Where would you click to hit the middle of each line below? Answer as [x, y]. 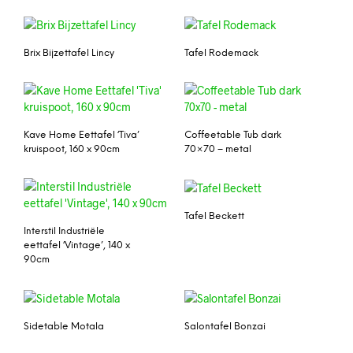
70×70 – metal [218, 150]
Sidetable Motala [64, 326]
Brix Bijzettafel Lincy [69, 54]
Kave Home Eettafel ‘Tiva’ [82, 136]
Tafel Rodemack [221, 54]
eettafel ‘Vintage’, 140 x [77, 245]
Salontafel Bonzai [225, 326]
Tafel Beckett [214, 216]
